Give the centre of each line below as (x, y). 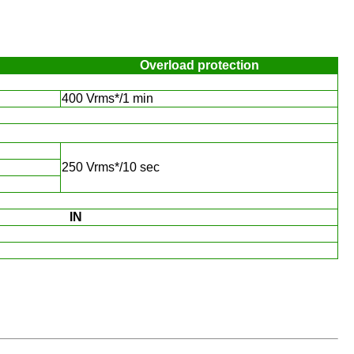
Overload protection (199, 65)
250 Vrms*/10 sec (111, 167)
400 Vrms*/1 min (107, 98)
